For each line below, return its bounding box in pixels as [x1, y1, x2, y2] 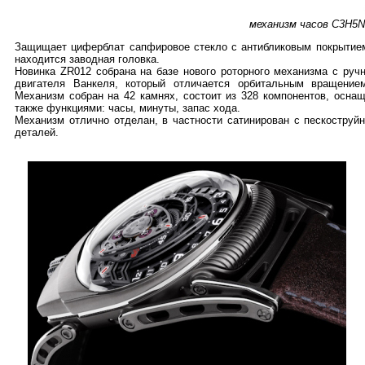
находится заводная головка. [15, 53, 160, 65]
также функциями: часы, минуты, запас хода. [15, 102, 240, 114]
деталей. [15, 126, 59, 139]
